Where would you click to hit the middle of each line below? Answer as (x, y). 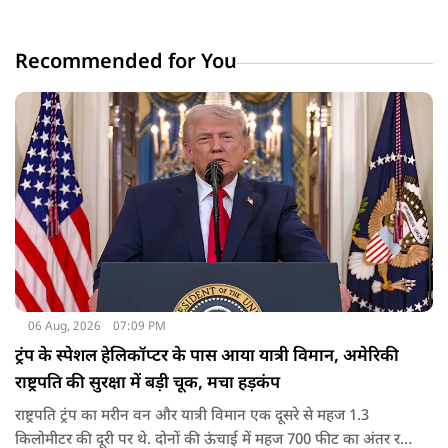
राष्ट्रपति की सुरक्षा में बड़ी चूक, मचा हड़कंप (147, 383)
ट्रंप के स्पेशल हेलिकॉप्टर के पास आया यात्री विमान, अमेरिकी (207, 356)
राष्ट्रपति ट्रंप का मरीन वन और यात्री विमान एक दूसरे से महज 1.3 (192, 416)
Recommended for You (126, 62)
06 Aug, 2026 (64, 326)
